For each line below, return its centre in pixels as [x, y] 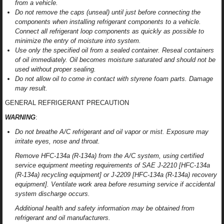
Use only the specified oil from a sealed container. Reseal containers [114, 50]
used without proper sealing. [55, 69]
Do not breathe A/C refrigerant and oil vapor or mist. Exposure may [112, 132]
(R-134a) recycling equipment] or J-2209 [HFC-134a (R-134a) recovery [116, 175]
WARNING [20, 117]
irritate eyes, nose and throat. [57, 141]
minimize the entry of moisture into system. [78, 41]
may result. [31, 88]
